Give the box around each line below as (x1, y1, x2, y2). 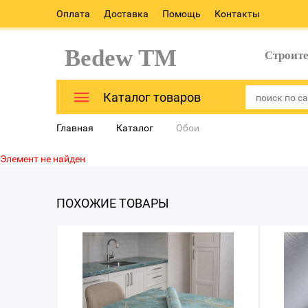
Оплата (56, 8, 90, 19)
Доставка (104, 8, 148, 19)
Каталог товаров (103, 90, 201, 104)
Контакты (214, 8, 260, 19)
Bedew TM (52, 45, 177, 71)
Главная (56, 122, 93, 133)
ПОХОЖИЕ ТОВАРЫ (56, 196, 169, 210)
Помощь (162, 8, 201, 19)
